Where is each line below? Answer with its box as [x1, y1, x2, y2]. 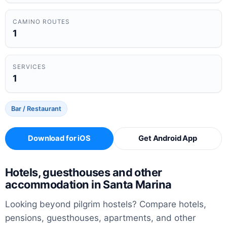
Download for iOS [28, 134, 91, 143]
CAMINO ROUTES [13, 18, 70, 26]
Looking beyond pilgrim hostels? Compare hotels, [5, 199, 206, 210]
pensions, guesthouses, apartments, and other [5, 212, 196, 223]
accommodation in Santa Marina [5, 177, 172, 191]
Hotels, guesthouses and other [5, 165, 162, 179]
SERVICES [13, 63, 46, 70]
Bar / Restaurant [11, 104, 61, 112]
